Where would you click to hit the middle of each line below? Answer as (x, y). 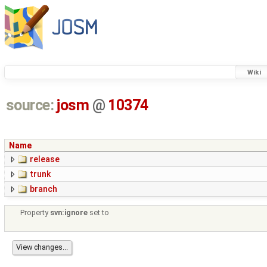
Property (35, 213)
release (45, 159)
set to (99, 213)
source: (30, 105)
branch (44, 189)
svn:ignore (69, 213)
